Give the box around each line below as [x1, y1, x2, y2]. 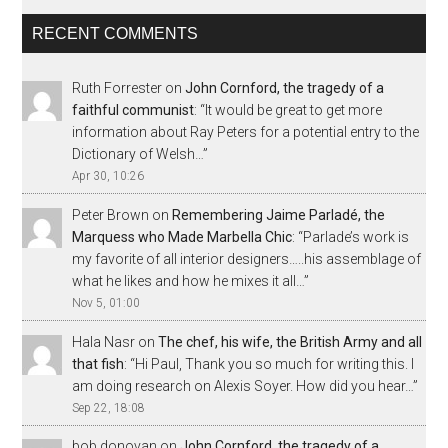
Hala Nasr [72, 333, 136, 350]
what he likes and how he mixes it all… [72, 272, 305, 289]
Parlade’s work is [303, 228, 410, 245]
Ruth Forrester [72, 80, 163, 96]
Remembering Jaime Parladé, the [172, 206, 386, 223]
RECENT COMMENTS [32, 25, 199, 42]
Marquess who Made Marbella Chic [72, 228, 293, 245]
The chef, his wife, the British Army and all [158, 333, 423, 350]
